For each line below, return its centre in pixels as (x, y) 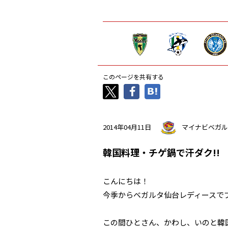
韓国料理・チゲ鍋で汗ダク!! (161, 152)
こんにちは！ (126, 181)
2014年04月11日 (127, 127)
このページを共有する (133, 77)
